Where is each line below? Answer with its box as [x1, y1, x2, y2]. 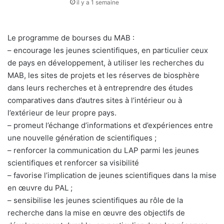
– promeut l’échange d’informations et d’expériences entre [7, 120, 213, 130]
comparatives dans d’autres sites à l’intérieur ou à [7, 95, 182, 105]
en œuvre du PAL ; [7, 183, 72, 193]
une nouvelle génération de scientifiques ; [7, 133, 156, 143]
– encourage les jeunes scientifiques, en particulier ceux [7, 45, 208, 55]
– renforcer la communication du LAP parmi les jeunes [7, 145, 199, 155]
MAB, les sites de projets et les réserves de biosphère [7, 70, 199, 80]
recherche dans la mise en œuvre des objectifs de [7, 208, 185, 218]
